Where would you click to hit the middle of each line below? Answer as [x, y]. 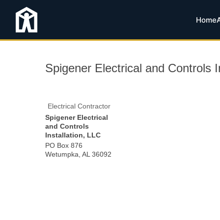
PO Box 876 [64, 145]
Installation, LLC [73, 135]
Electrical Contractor [79, 106]
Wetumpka [62, 154]
